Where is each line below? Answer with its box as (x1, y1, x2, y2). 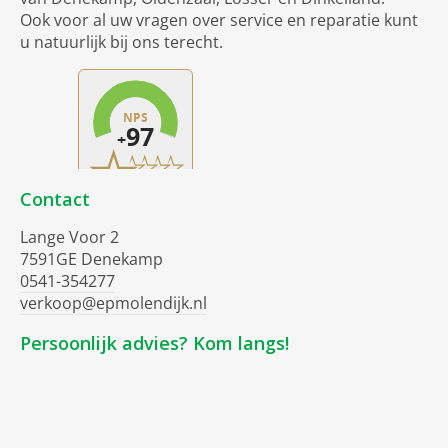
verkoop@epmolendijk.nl (20, 292, 207, 315)
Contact (20, 187, 90, 212)
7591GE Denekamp (20, 248, 163, 271)
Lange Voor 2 (20, 226, 119, 249)
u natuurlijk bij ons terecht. (20, 31, 223, 54)
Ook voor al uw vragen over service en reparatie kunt (20, 9, 418, 32)
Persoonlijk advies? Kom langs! (20, 331, 289, 356)
